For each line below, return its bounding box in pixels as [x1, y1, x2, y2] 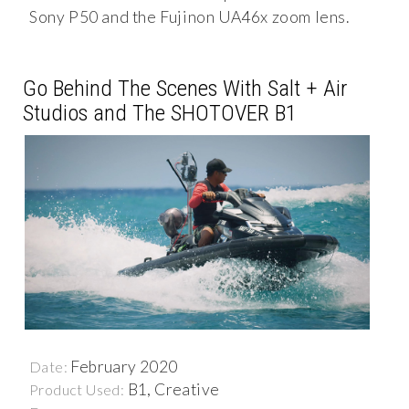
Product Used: [29, 380, 128, 398]
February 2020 [70, 356, 178, 376]
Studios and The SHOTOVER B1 [23, 100, 297, 127]
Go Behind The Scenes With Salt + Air [23, 75, 347, 102]
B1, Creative [127, 379, 220, 399]
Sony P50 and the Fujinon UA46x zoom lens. [29, 7, 350, 27]
